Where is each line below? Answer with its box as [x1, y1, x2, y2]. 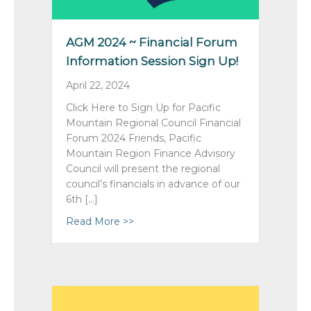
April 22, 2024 [66, 78, 130, 92]
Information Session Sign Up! [66, 53, 238, 68]
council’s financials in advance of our [66, 177, 240, 190]
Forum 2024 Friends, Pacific [66, 131, 201, 144]
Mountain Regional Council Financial [66, 116, 241, 129]
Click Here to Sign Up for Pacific [66, 101, 221, 114]
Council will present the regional [66, 162, 220, 175]
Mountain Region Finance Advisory [66, 146, 235, 160]
